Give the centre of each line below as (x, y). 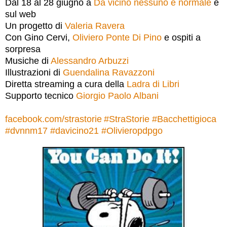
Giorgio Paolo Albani (117, 96)
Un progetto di (35, 26)
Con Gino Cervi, (39, 37)
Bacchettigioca (187, 119)
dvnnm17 (29, 130)
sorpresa (23, 49)
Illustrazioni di (34, 72)
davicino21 (77, 130)
